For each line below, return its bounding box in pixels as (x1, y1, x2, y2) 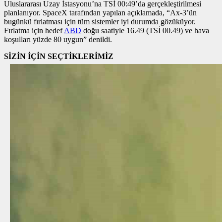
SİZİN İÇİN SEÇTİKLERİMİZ (4, 52, 113, 60)
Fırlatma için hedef (4, 26, 64, 35)
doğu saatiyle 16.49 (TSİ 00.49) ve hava (81, 26, 209, 35)
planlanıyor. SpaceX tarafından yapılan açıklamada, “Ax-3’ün (4, 8, 197, 17)
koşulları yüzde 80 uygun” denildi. (4, 35, 112, 44)
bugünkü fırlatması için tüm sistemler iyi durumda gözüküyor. (4, 17, 196, 26)
